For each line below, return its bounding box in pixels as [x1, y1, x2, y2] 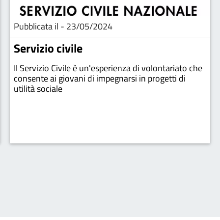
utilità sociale [14, 82, 62, 95]
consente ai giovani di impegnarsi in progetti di [14, 72, 186, 85]
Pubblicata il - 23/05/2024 [14, 20, 112, 33]
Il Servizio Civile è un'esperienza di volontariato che [14, 61, 202, 75]
